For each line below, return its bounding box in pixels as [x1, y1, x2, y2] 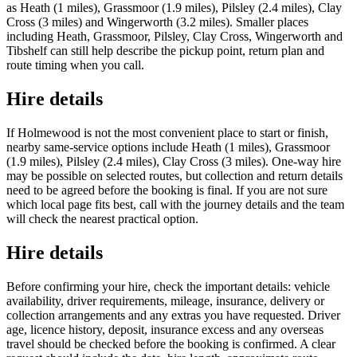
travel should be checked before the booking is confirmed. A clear [6, 337, 335, 351]
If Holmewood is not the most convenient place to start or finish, [6, 126, 328, 140]
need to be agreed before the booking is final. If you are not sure [6, 183, 328, 198]
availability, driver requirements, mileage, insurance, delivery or [6, 294, 324, 308]
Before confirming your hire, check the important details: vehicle [6, 280, 330, 294]
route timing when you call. [6, 58, 144, 73]
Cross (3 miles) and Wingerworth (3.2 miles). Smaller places [6, 15, 308, 29]
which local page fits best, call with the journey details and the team [6, 198, 344, 212]
